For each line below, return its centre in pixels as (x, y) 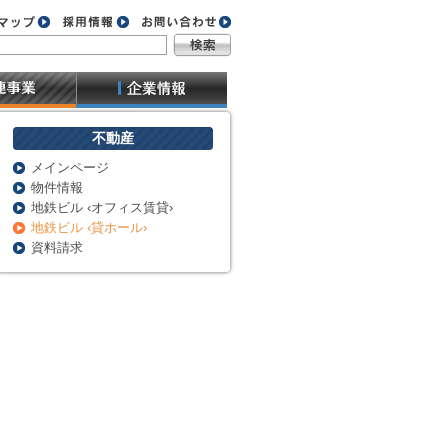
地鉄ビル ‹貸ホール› (89, 227)
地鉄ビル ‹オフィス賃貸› (102, 207)
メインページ (70, 167)
